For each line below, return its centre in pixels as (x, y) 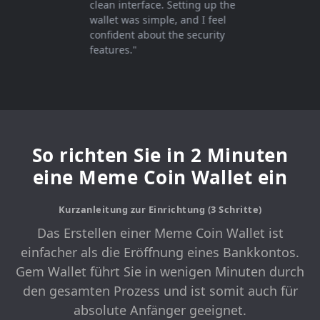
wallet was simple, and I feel (139, 20)
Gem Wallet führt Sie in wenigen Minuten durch (160, 272)
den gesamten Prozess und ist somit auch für (160, 291)
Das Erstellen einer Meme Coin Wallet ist (160, 233)
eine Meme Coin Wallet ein (160, 177)
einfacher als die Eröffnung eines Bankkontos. (160, 252)
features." (95, 50)
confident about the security (139, 35)
